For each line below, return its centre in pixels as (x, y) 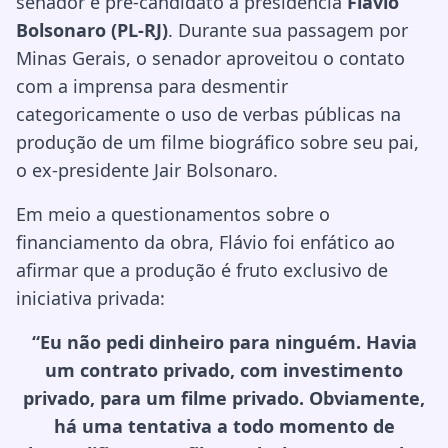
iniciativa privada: (90, 298)
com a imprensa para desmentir (152, 86)
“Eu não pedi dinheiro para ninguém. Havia (224, 342)
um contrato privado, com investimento (224, 370)
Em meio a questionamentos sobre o (173, 214)
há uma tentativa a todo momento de (224, 426)
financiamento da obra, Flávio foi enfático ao (205, 242)
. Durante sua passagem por (288, 30)
